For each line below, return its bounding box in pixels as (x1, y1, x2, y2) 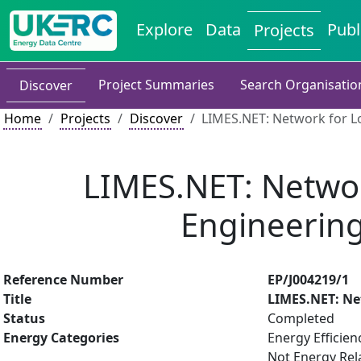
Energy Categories (3, 329, 119, 346)
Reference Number (3, 271, 123, 288)
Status (3, 309, 45, 327)
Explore (136, 19, 193, 40)
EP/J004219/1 (268, 271, 349, 288)
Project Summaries (98, 76, 214, 93)
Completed (268, 309, 334, 327)
